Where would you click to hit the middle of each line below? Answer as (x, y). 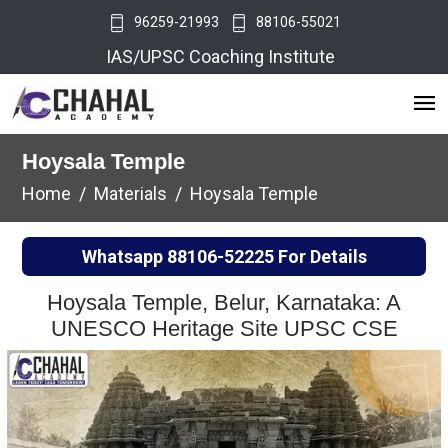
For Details (320, 256)
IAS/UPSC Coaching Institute (224, 56)
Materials (130, 193)
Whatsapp (124, 256)
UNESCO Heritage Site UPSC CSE (224, 328)
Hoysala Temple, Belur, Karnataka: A (224, 302)
